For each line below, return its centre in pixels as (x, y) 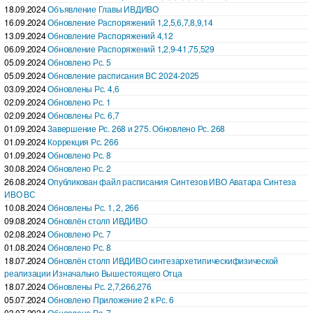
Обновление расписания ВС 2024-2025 (124, 75)
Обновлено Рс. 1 (79, 101)
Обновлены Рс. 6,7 (83, 115)
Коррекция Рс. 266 (83, 141)
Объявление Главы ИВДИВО (103, 8)
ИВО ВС (20, 194)
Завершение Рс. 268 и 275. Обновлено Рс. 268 (137, 128)
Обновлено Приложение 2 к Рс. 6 (111, 299)
